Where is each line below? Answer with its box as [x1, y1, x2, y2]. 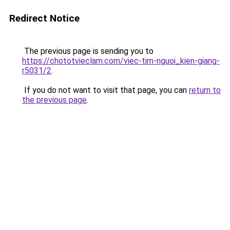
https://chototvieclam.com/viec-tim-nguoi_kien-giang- [22, 56, 220, 66]
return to [189, 85, 221, 95]
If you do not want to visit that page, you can [22, 85, 189, 95]
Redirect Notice [9, 12, 80, 24]
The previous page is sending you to [22, 46, 154, 56]
